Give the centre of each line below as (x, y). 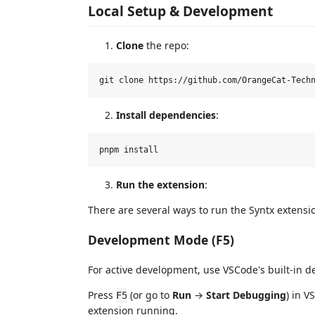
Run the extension (160, 184)
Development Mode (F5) (161, 240)
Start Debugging (246, 295)
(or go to (150, 295)
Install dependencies (166, 115)
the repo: (166, 45)
